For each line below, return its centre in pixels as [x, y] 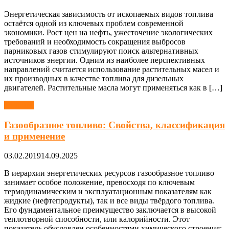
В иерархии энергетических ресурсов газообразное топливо [109, 173]
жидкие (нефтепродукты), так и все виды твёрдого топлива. [109, 201]
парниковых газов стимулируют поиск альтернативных [101, 51]
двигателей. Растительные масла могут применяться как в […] [113, 87]
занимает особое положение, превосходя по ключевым [99, 182]
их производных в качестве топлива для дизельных [94, 78]
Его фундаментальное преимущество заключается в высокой [110, 210]
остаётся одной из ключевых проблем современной [94, 23]
